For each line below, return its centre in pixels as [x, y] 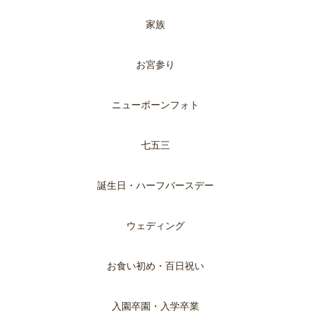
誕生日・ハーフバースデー [155, 186]
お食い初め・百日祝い [155, 266]
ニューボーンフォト [155, 105]
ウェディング [155, 226]
